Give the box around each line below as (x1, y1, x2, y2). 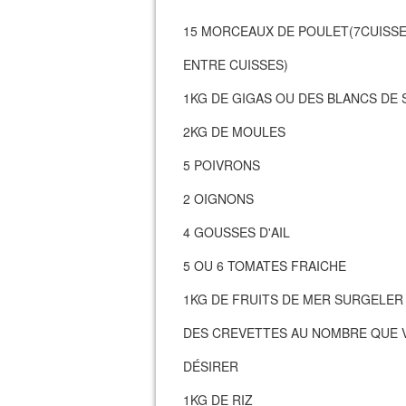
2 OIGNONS (183, 189, 254, 208)
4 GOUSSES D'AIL (183, 223, 290, 241)
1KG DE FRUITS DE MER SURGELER (183, 290, 403, 308)
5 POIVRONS (183, 156, 260, 174)
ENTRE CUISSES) (183, 55, 288, 73)
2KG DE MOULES (183, 122, 285, 140)
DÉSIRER (183, 357, 238, 375)
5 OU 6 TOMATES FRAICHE (183, 256, 346, 275)
